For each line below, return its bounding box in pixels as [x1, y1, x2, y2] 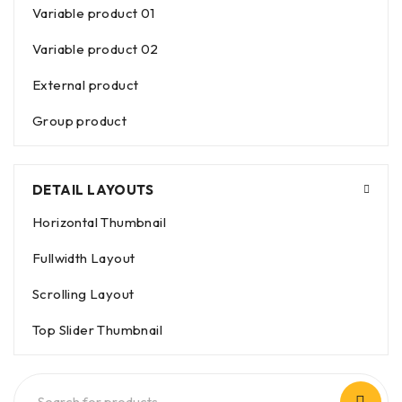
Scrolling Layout [32, 285, 135, 303]
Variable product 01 [32, 4, 155, 22]
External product [32, 76, 139, 94]
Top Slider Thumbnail [32, 321, 162, 339]
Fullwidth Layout [32, 249, 135, 267]
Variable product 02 [32, 40, 159, 58]
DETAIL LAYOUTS [32, 181, 154, 199]
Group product [32, 112, 127, 130]
